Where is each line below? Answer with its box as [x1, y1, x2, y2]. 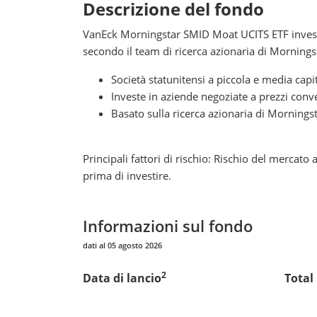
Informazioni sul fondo [83, 214, 253, 236]
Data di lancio [83, 270, 161, 286]
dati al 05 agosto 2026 [83, 239, 162, 250]
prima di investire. [83, 168, 171, 183]
